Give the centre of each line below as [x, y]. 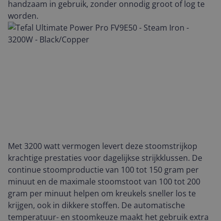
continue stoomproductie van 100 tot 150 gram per [103, 170]
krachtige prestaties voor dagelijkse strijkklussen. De [105, 158]
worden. [23, 16]
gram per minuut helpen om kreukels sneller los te [102, 193]
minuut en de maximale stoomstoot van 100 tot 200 [104, 182]
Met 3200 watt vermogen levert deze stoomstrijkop [103, 146]
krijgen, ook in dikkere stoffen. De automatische [96, 205]
